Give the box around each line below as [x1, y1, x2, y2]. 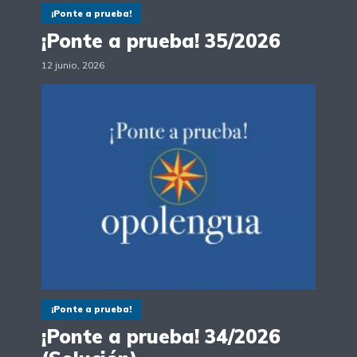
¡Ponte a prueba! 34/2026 [41, 324, 280, 349]
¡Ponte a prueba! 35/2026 [41, 28, 280, 53]
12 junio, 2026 [41, 58, 104, 71]
